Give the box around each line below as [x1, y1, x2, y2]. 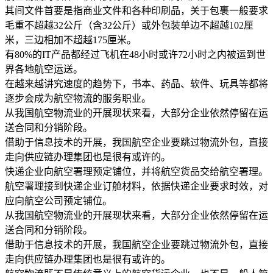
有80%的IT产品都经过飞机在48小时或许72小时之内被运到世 [5, 49, 266, 60]
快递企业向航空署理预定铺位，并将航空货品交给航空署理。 [5, 166, 268, 177]
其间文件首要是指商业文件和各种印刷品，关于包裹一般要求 [5, 5, 268, 16]
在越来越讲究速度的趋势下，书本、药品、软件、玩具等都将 [5, 78, 268, 89]
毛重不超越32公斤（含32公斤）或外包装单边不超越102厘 [5, 19, 253, 30]
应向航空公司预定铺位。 [5, 195, 112, 206]
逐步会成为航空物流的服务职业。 [5, 93, 151, 104]
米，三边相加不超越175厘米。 [5, 34, 136, 45]
